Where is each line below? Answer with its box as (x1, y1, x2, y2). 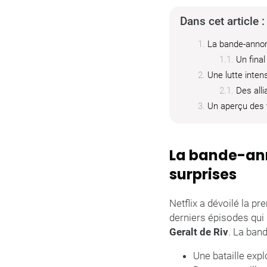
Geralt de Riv (169, 226, 228, 238)
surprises (169, 164, 237, 184)
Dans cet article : (180, 15, 265, 28)
